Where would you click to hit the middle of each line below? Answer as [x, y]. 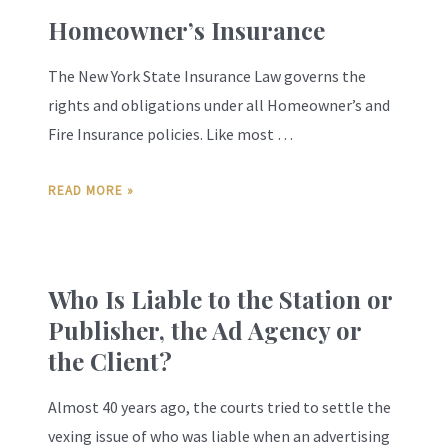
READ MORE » [91, 190]
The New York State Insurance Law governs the [207, 76]
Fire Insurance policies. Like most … [170, 134]
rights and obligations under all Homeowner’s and [219, 105]
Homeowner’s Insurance [186, 30]
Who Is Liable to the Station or [220, 298]
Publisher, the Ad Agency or [204, 329]
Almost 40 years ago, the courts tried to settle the [219, 406]
